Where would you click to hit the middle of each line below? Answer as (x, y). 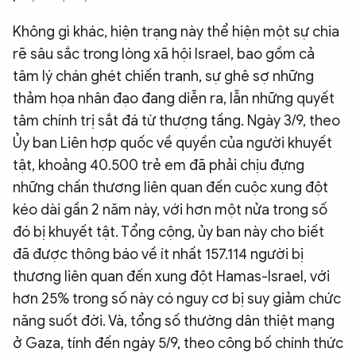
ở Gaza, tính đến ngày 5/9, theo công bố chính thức (178, 343)
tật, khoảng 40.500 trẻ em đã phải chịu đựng (159, 165)
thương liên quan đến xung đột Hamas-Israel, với (171, 276)
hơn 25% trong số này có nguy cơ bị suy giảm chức (177, 298)
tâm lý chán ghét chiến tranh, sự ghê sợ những (163, 76)
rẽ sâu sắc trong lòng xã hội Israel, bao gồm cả (164, 54)
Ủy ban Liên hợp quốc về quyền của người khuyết (172, 143)
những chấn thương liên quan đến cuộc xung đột (170, 187)
